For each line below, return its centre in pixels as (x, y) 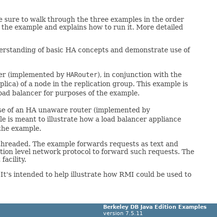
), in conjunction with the (139, 75)
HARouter (82, 75)
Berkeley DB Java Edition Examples (155, 207)
